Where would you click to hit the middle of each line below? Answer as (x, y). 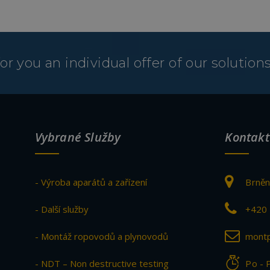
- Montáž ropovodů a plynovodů (101, 236)
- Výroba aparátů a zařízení (91, 182)
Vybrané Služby (78, 137)
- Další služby (61, 209)
